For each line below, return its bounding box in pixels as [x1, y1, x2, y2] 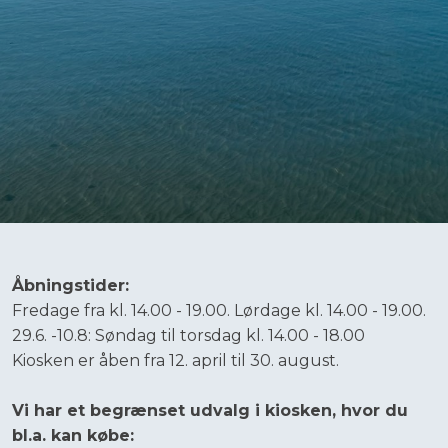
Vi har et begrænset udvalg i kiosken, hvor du [12, 400, 409, 420]
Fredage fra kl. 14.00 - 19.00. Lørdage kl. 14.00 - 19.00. [12, 301, 427, 321]
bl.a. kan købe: [12, 425, 135, 445]
